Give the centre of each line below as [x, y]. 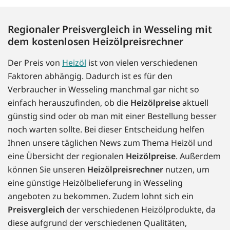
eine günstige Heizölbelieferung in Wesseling [95, 183]
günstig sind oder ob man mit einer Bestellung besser [112, 116]
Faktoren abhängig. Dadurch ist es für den [90, 76]
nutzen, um [186, 170]
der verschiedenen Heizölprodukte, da [140, 210]
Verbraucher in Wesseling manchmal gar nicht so [103, 90]
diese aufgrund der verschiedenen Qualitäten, [97, 223]
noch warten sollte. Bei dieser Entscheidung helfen [106, 130]
